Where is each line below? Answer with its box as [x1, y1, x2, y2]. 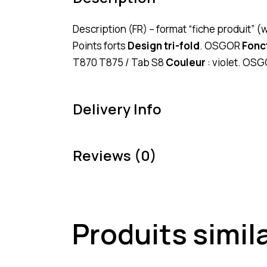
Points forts [73, 38, 128, 52]
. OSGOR [200, 38, 242, 52]
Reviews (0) [73, 145, 157, 165]
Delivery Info [73, 98, 162, 119]
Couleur [166, 55, 206, 69]
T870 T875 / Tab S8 [73, 55, 166, 69]
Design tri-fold [128, 38, 200, 52]
